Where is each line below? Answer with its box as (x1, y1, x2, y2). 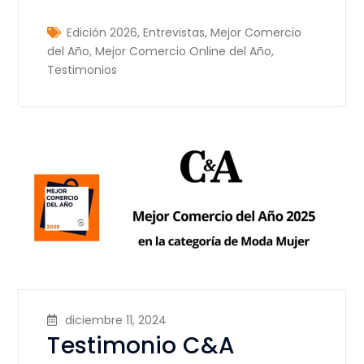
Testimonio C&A (47, 329, 235, 362)
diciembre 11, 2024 (65, 311, 167, 328)
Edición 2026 (67, 24, 138, 41)
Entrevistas (143, 24, 206, 41)
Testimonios (47, 62, 118, 79)
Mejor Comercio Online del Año (95, 43, 272, 60)
